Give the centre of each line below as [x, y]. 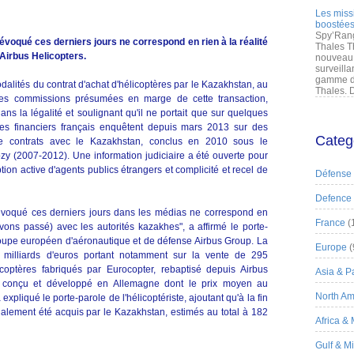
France [330, 223]
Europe [331, 247]
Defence [333, 198]
